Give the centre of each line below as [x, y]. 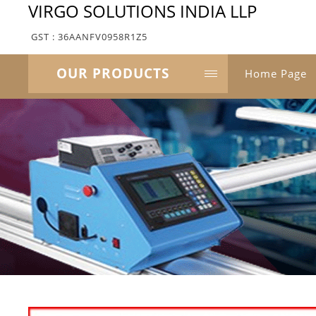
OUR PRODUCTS [113, 73]
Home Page [276, 73]
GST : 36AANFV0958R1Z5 [89, 37]
